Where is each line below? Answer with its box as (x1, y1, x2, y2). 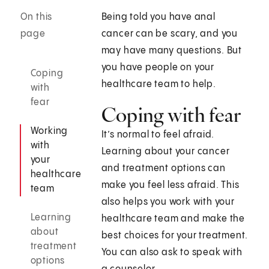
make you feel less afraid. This (101, 180, 240, 191)
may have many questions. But (101, 46, 243, 56)
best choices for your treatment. (101, 231, 249, 241)
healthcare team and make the (101, 214, 246, 225)
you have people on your (101, 62, 215, 73)
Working (30, 126, 68, 137)
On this (20, 12, 53, 23)
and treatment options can (101, 163, 226, 174)
